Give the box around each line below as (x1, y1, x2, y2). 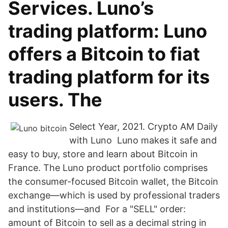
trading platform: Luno (8, 20, 207, 42)
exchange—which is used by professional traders (8, 190, 220, 201)
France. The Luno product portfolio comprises (8, 162, 208, 173)
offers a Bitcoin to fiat (8, 43, 200, 65)
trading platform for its (8, 66, 210, 88)
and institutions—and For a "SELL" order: (8, 204, 186, 214)
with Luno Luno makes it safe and (69, 135, 217, 146)
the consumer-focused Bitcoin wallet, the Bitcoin (8, 176, 218, 187)
